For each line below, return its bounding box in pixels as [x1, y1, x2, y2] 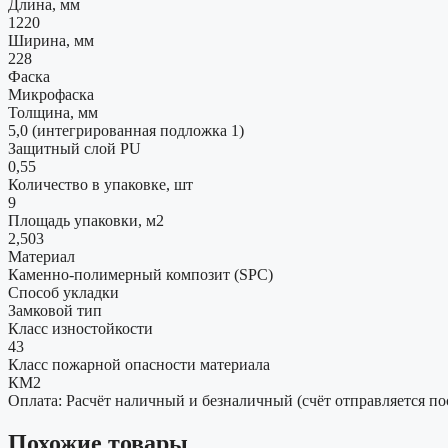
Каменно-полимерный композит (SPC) [8, 266, 273, 284]
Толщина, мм [8, 104, 98, 122]
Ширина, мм [8, 32, 94, 50]
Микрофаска [8, 86, 94, 104]
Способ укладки [8, 284, 119, 302]
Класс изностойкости [8, 320, 153, 338]
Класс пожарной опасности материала [8, 356, 270, 374]
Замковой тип [8, 302, 102, 320]
